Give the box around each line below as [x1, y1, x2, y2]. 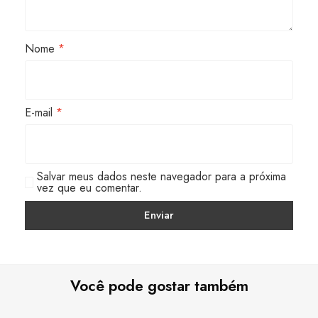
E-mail [25, 104, 56, 121]
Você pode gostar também [70, 275, 248, 297]
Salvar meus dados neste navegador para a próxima [37, 168, 287, 185]
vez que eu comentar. [37, 179, 143, 196]
